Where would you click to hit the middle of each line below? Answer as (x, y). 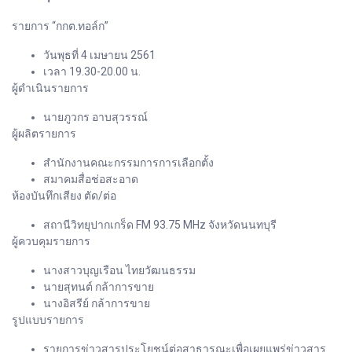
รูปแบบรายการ (48, 319)
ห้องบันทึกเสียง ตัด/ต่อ (64, 195)
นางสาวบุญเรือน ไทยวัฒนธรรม (119, 270)
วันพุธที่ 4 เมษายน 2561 (99, 55)
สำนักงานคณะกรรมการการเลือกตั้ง (128, 162)
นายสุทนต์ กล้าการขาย (99, 286)
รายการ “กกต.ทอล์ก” (60, 26)
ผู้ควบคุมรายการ (51, 241)
